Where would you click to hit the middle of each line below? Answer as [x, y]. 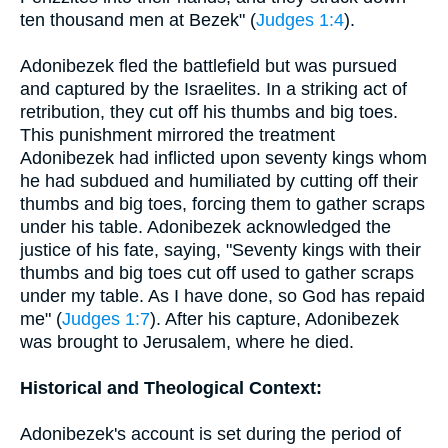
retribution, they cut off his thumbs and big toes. [209, 112]
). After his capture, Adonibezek [274, 319]
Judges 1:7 [106, 319]
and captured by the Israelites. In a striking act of [213, 89]
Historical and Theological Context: [171, 388]
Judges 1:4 [300, 20]
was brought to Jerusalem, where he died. [187, 342]
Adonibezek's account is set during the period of [210, 434]
